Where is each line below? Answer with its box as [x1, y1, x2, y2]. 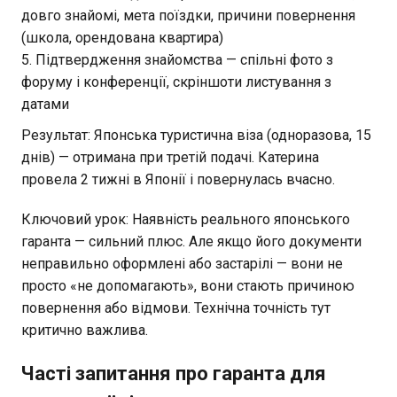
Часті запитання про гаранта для [21, 362, 326, 385]
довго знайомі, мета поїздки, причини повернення [21, 6, 355, 24]
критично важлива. [21, 321, 148, 339]
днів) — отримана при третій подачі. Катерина [21, 148, 319, 166]
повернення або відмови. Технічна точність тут [21, 299, 331, 316]
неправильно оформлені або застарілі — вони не [21, 254, 343, 272]
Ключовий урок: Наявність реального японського [21, 210, 350, 228]
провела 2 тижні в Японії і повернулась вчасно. [21, 170, 335, 188]
